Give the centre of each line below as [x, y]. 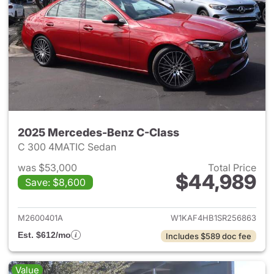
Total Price [232, 168]
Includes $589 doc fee [209, 236]
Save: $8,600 [55, 182]
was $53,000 [47, 168]
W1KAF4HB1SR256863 [213, 218]
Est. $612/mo [44, 235]
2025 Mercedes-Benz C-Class [98, 132]
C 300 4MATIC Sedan [68, 147]
